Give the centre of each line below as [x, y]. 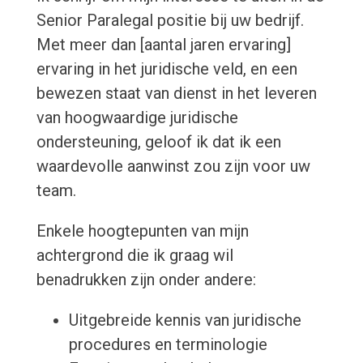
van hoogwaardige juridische [137, 118]
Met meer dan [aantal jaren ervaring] [163, 45]
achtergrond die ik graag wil [135, 256]
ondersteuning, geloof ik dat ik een [158, 142]
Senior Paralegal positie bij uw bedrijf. [170, 21]
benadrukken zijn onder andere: [146, 280]
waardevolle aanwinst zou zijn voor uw [173, 167]
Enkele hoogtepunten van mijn [142, 231]
